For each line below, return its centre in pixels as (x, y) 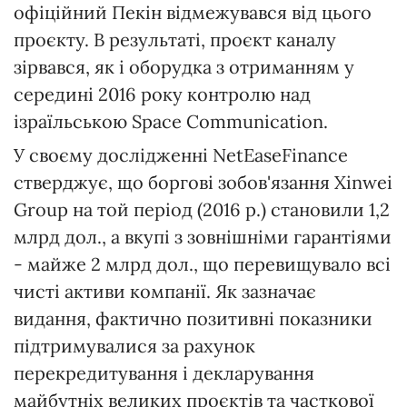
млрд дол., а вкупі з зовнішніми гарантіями (203, 237)
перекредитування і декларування (164, 373)
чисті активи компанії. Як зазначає (165, 292)
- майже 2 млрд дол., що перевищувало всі (202, 264)
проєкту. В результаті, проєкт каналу (175, 40)
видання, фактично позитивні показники (193, 319)
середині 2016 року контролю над (162, 94)
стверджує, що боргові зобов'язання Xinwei (203, 183)
